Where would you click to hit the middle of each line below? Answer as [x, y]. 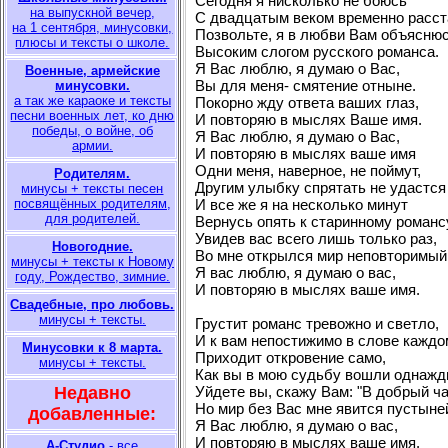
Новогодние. [92, 246]
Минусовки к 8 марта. [92, 347]
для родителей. [92, 218]
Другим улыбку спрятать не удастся [320, 187]
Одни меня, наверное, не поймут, [308, 170]
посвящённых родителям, [92, 203]
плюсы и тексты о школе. [92, 42]
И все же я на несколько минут [301, 204]
